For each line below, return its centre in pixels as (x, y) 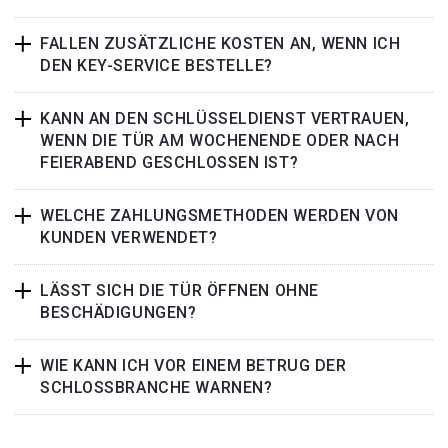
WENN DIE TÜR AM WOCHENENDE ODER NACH (220, 140)
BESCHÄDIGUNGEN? (118, 312)
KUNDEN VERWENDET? (129, 237)
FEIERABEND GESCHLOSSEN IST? (169, 162)
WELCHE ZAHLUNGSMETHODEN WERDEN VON (220, 215)
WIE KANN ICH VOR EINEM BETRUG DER (193, 365)
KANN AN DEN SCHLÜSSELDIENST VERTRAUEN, (225, 118)
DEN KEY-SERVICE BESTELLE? (156, 65)
